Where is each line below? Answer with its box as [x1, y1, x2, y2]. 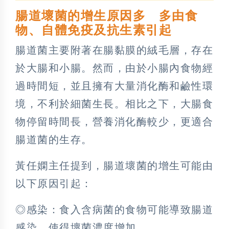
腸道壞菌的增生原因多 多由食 [15, 9, 198, 22]
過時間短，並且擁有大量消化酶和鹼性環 [15, 80, 213, 91]
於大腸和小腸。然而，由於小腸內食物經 [15, 62, 213, 74]
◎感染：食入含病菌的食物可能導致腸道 [15, 203, 213, 215]
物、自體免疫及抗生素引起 [15, 23, 172, 37]
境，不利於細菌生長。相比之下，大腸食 [15, 98, 213, 109]
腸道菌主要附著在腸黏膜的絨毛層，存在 [15, 44, 213, 56]
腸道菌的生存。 [15, 133, 93, 145]
